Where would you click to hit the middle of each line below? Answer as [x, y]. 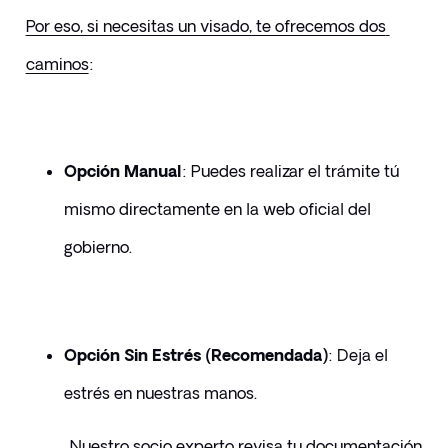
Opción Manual [122, 171]
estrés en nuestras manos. [162, 393]
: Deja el [357, 355]
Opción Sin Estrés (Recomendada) [195, 355]
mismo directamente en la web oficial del [217, 209]
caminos [57, 64]
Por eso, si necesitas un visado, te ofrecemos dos [205, 26]
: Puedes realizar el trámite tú [290, 171]
